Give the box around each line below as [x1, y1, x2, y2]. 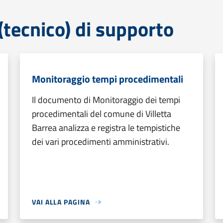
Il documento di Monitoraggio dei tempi [32, 93, 180, 107]
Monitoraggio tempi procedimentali [32, 71, 183, 87]
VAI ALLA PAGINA [32, 197, 90, 207]
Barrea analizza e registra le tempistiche [32, 121, 180, 134]
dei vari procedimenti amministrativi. [32, 135, 169, 148]
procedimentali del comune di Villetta [32, 107, 171, 120]
